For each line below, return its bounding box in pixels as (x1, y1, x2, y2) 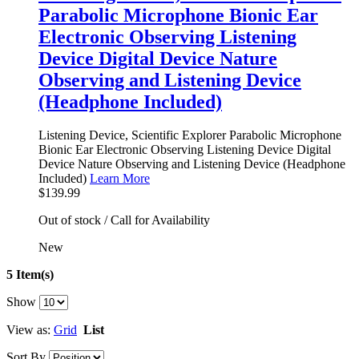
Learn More (90, 171, 150, 186)
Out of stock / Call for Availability (38, 213, 210, 228)
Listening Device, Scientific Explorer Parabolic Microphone (38, 128, 341, 143)
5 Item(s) (6, 268, 54, 282)
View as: (6, 323, 50, 337)
